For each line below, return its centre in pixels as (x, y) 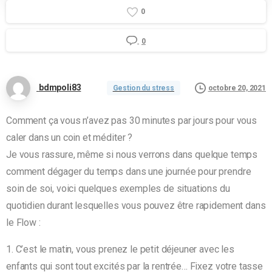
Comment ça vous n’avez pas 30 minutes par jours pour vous (131, 121)
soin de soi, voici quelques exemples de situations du (118, 189)
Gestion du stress (143, 88)
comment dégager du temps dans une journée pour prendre (129, 172)
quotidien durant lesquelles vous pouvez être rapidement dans (136, 206)
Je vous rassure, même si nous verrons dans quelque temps (132, 155)
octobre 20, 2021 (237, 88)
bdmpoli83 (60, 88)
